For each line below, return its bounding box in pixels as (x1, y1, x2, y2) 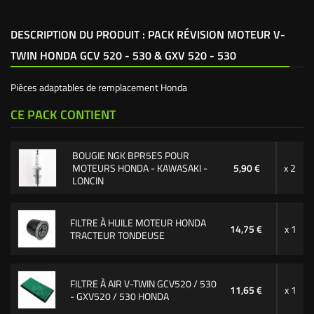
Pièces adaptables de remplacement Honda (11, 80, 187, 95)
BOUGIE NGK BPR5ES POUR (71, 147, 189, 163)
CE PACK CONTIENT (11, 105, 116, 124)
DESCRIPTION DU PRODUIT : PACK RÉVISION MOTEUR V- (11, 26, 285, 43)
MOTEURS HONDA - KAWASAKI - (71, 160, 207, 175)
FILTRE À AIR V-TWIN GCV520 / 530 (69, 275, 217, 291)
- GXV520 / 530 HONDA (69, 288, 169, 303)
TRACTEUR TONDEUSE (69, 227, 165, 243)
